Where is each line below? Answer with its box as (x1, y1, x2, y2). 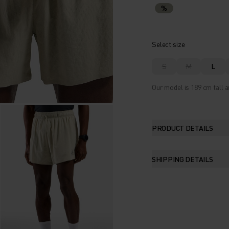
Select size (152, 39, 185, 49)
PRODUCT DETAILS (152, 123, 213, 132)
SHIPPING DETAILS (152, 154, 213, 164)
